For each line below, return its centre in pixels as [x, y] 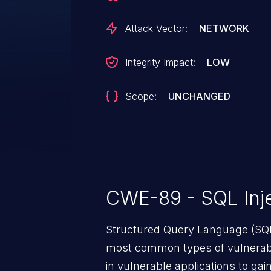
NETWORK [224, 28]
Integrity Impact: [160, 62]
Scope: [141, 96]
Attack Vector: [156, 28]
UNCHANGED [200, 96]
